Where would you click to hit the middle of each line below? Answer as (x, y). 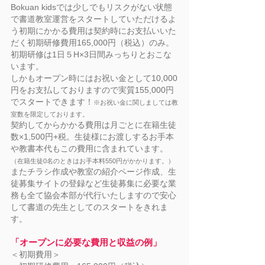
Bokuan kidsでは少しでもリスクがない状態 (91, 7)
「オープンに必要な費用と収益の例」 (86, 242)
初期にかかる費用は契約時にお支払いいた (98, 31)
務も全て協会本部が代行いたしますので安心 (93, 195)
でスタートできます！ (52, 102)
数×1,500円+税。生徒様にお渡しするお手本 (92, 137)
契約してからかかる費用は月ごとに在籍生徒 (93, 125)
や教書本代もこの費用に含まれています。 (89, 148)
